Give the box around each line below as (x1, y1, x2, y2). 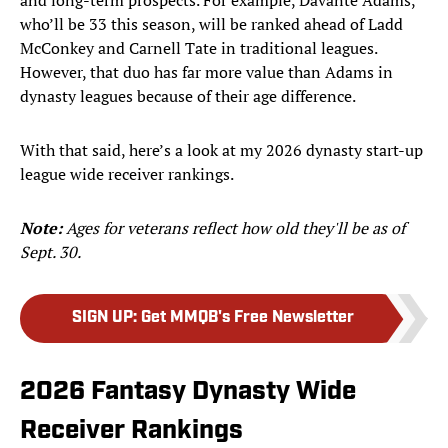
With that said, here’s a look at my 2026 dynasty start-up (20, 139, 423, 162)
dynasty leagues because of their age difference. (20, 85, 356, 108)
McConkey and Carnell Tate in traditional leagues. (20, 37, 377, 60)
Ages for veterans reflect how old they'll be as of (66, 217, 405, 240)
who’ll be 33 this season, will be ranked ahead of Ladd (20, 13, 403, 36)
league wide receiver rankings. (20, 163, 234, 186)
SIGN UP (72, 310, 133, 327)
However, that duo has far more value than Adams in (20, 61, 393, 84)
